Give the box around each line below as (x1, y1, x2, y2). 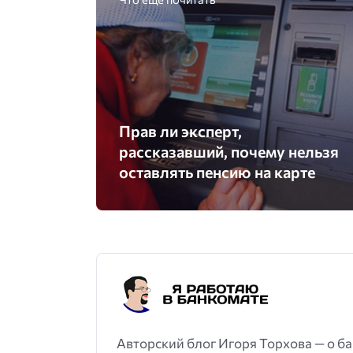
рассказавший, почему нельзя (118, 141, 339, 161)
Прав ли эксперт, (118, 121, 242, 140)
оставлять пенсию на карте (118, 162, 315, 181)
